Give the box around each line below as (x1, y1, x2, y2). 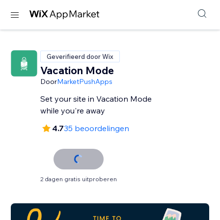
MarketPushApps (57, 77, 113, 86)
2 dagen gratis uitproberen (40, 175, 117, 183)
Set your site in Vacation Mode (40, 94, 152, 104)
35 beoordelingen (64, 123, 130, 133)
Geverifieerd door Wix (47, 53, 114, 60)
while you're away (40, 106, 106, 115)
